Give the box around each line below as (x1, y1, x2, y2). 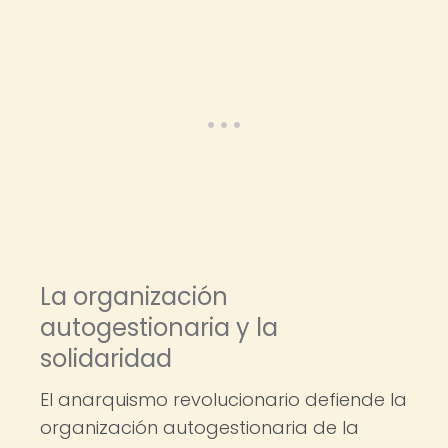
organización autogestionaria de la (40, 415, 359, 440)
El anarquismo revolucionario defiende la (40, 387, 407, 412)
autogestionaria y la (40, 311, 278, 344)
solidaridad (40, 342, 172, 375)
